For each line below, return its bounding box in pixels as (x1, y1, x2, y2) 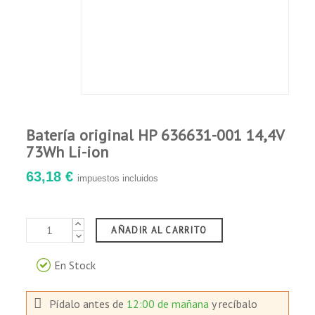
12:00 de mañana (127, 296, 212, 311)
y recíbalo (212, 296, 258, 311)
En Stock (54, 257, 96, 272)
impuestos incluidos (77, 172, 159, 184)
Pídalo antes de (49, 296, 127, 311)
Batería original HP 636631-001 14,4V (26, 124, 285, 145)
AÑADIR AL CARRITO (111, 224, 207, 236)
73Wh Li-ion (26, 141, 109, 162)
